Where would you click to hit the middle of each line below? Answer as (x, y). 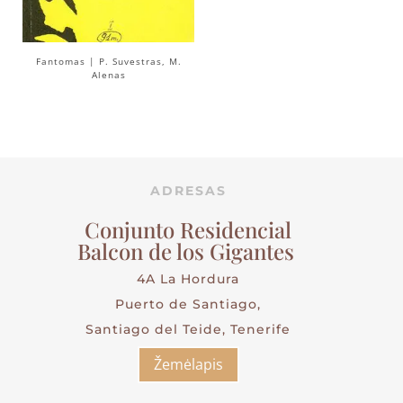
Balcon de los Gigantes (188, 251)
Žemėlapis (188, 365)
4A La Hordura (188, 279)
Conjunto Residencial (188, 230)
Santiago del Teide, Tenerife (188, 330)
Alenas (108, 74)
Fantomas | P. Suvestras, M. (108, 61)
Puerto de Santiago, (188, 304)
